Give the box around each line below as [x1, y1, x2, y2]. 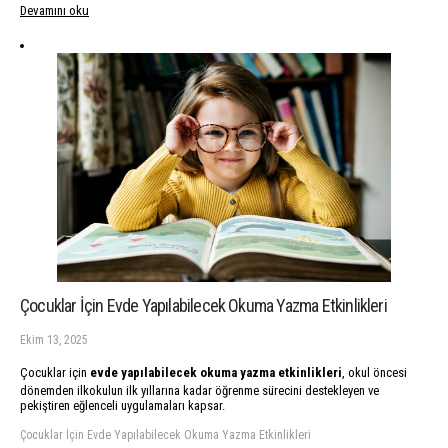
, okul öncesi [342, 364, 407, 380]
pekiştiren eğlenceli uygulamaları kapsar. [20, 397, 225, 413]
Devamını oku [20, 3, 89, 19]
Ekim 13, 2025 [20, 333, 88, 348]
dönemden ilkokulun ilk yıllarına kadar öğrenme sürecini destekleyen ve [20, 382, 379, 398]
